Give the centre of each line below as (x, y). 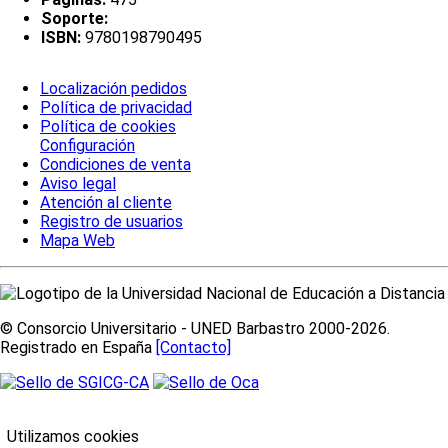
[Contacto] (193, 348)
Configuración (87, 146)
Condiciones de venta (115, 165)
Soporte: (74, 18)
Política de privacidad (116, 108)
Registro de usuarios (111, 222)
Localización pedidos (113, 89)
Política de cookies (108, 127)
